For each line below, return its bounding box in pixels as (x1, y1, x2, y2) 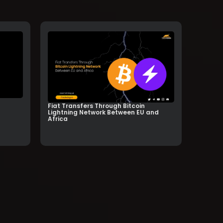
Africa (47, 114, 68, 123)
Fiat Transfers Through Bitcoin (47, 102, 145, 111)
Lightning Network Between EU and (47, 108, 159, 117)
